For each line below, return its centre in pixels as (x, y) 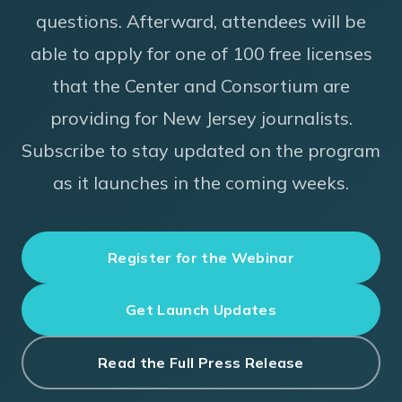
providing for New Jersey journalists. (201, 118)
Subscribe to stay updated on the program (201, 150)
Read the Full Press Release (201, 363)
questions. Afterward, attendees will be (201, 21)
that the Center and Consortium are (201, 86)
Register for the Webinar (201, 258)
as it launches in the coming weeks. (201, 183)
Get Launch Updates (201, 310)
